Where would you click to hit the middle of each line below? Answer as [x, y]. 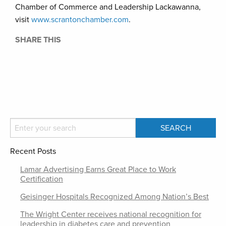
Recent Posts [33, 151]
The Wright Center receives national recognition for [111, 214]
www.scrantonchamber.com [80, 20]
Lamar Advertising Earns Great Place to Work [98, 169]
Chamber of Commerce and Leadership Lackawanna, [108, 7]
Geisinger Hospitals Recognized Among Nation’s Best [115, 197]
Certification [42, 179]
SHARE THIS [38, 40]
